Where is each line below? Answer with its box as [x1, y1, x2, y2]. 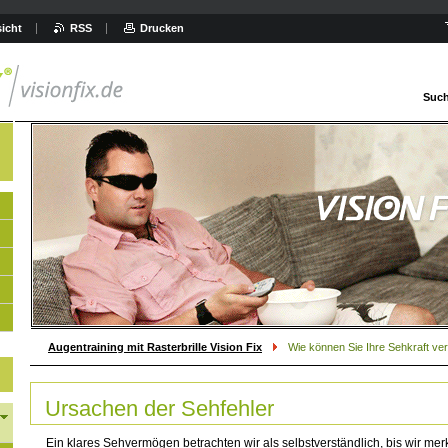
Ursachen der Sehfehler [45, 396, 274, 421]
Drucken [140, 22, 184, 34]
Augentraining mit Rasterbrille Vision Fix [48, 341, 262, 353]
